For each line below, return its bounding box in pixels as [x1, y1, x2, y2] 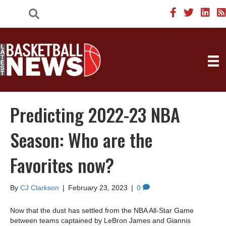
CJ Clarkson [20, 184, 59, 192]
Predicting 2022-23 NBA [10, 101, 180, 128]
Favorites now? [10, 151, 114, 179]
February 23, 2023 [68, 184, 128, 192]
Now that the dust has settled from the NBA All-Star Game [10, 206, 194, 215]
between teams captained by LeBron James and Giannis [10, 216, 191, 225]
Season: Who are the [10, 126, 152, 153]
